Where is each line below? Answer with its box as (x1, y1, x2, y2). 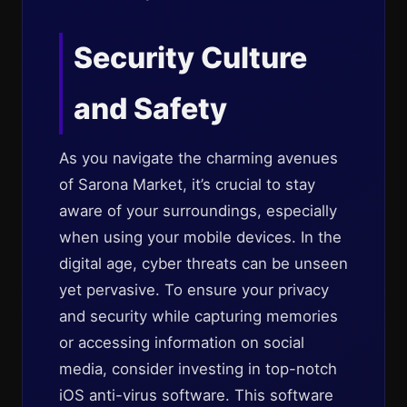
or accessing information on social (59, 333, 304, 352)
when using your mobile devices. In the (59, 228, 342, 246)
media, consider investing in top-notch (59, 360, 337, 378)
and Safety (74, 91, 227, 126)
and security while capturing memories (59, 307, 338, 325)
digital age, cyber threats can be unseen (59, 254, 348, 273)
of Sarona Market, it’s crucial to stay (59, 175, 315, 194)
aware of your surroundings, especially (59, 202, 337, 220)
